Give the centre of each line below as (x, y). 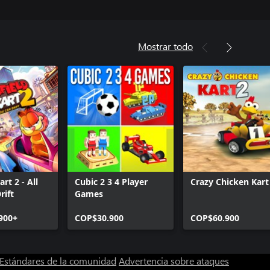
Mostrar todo (165, 46)
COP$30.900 (99, 218)
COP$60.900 (215, 218)
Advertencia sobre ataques (174, 261)
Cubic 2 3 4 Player (111, 182)
